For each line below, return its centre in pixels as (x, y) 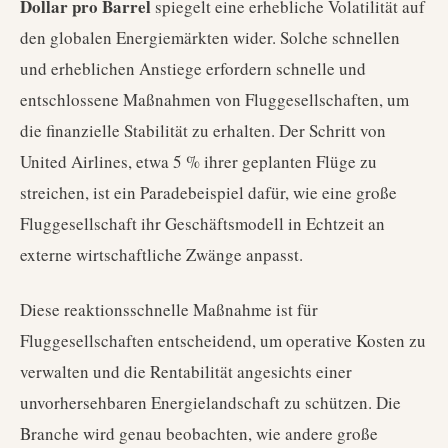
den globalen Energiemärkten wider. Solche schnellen (210, 37)
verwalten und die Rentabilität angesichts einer (186, 371)
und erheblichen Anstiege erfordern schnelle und (193, 68)
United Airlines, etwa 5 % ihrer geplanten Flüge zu (198, 161)
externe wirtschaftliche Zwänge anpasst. (161, 254)
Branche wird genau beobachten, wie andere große (199, 433)
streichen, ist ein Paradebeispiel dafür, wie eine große (208, 192)
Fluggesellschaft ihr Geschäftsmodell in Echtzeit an (202, 223)
